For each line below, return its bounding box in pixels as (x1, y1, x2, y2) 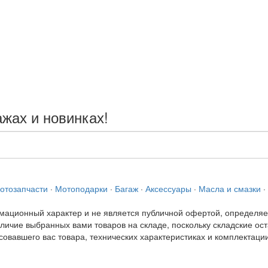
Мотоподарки (55, 182, 108, 195)
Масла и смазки (199, 182, 261, 195)
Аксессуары (145, 182, 191, 195)
